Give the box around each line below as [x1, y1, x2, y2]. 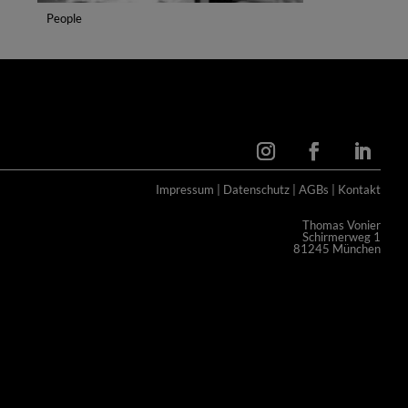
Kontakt [338, 183, 381, 198]
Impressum [156, 183, 214, 198]
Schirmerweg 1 [302, 229, 381, 244]
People [46, 11, 82, 25]
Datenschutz [223, 183, 290, 198]
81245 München [293, 241, 381, 256]
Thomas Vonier [302, 218, 381, 232]
